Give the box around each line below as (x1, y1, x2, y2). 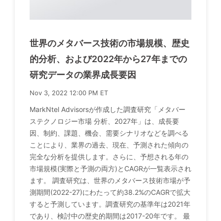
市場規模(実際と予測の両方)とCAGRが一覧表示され (30, 164, 191, 173)
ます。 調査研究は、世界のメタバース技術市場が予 (30, 176, 190, 185)
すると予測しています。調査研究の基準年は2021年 (30, 200, 190, 209)
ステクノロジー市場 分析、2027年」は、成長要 (30, 117, 179, 126)
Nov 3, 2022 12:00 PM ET (30, 89, 108, 97)
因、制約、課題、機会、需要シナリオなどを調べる (30, 129, 188, 138)
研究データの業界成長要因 (30, 70, 136, 80)
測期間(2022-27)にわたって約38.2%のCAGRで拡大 (30, 188, 190, 197)
